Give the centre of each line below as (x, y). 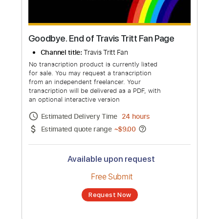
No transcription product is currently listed (104, 96)
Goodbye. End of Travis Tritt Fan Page (112, 67)
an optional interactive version (83, 135)
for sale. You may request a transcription (100, 106)
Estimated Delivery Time (89, 153)
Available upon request (123, 201)
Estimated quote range (85, 168)
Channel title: (68, 82)
